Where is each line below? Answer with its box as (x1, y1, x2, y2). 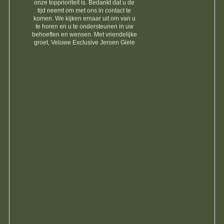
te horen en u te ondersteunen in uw (35, 22, 133, 30)
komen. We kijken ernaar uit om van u (33, 14, 135, 22)
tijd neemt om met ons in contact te (37, 6, 131, 14)
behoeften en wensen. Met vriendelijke (31, 30, 137, 38)
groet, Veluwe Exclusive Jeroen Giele (33, 38, 135, 46)
